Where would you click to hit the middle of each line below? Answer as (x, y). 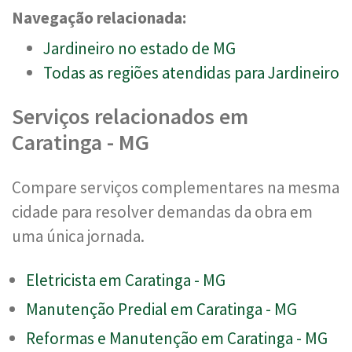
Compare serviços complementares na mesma (176, 187)
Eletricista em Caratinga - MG (126, 280)
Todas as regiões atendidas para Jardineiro (191, 72)
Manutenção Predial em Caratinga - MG (161, 309)
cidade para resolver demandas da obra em (162, 211)
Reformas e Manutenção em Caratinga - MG (177, 338)
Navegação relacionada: (99, 17)
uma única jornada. (78, 236)
